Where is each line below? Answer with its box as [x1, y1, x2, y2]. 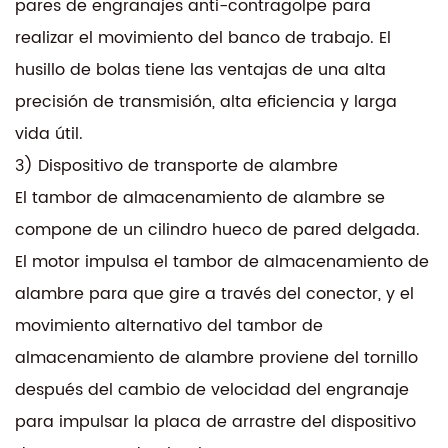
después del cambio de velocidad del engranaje [15, 376, 409, 403]
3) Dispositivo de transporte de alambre [15, 152, 338, 179]
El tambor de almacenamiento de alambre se [15, 184, 385, 211]
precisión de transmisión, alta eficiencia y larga [15, 88, 397, 115]
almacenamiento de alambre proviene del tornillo [15, 344, 418, 371]
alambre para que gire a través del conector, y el [15, 280, 414, 307]
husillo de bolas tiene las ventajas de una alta [15, 56, 386, 83]
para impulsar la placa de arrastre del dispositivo [15, 408, 416, 435]
